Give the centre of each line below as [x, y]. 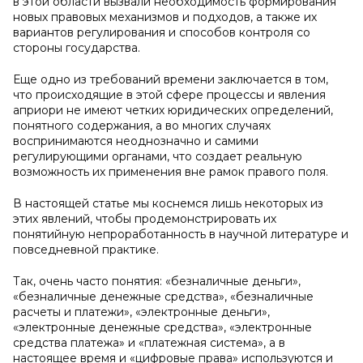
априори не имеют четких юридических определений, [173, 110]
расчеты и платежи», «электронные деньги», [141, 312]
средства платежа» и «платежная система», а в [149, 343]
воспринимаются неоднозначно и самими [136, 141]
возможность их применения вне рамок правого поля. [171, 172]
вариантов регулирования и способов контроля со [162, 32]
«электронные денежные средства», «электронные [162, 327]
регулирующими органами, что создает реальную [158, 156]
